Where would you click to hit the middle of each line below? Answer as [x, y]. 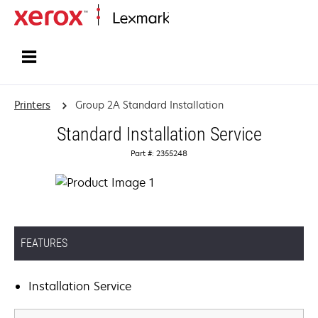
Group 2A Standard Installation [149, 105]
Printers [32, 105]
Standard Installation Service [159, 134]
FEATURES [44, 243]
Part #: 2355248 [159, 153]
